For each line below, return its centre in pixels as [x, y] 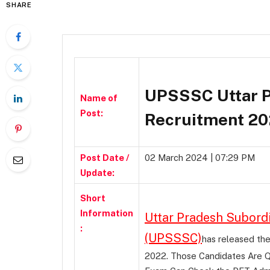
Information [107, 213]
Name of [99, 98]
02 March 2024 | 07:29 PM [200, 158]
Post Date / [105, 158]
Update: [97, 173]
